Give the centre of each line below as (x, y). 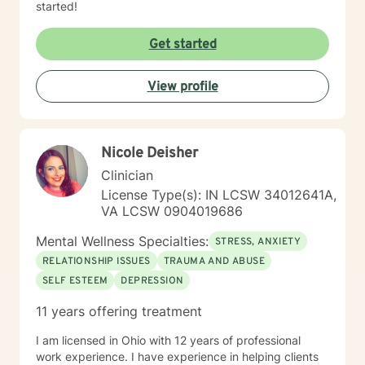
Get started (182, 45)
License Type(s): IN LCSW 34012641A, (219, 195)
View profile (182, 87)
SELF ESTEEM (75, 281)
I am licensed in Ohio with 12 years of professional (168, 340)
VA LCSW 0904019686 (172, 211)
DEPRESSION (152, 281)
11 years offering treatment (119, 311)
